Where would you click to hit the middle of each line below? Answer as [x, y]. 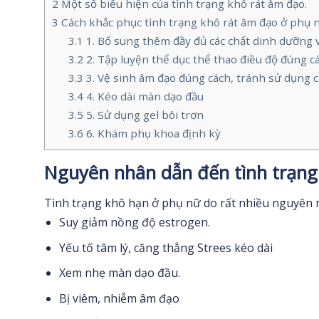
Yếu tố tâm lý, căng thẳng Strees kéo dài [166, 247]
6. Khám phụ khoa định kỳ [152, 133]
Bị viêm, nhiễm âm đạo [119, 298]
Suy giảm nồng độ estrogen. [134, 223]
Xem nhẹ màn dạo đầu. [119, 273]
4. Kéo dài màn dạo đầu [143, 96]
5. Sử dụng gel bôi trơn [143, 114]
